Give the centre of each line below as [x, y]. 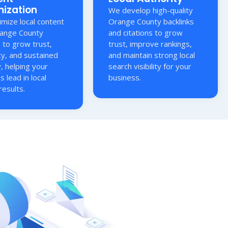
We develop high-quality [151, 10]
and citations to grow [146, 32]
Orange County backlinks [151, 21]
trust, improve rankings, [150, 44]
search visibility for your [150, 66]
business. [125, 77]
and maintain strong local [152, 55]
